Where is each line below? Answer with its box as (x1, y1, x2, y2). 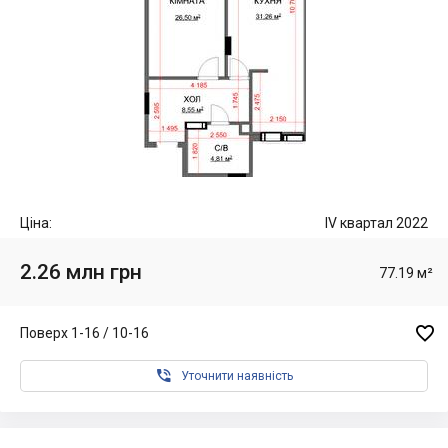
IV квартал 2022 (325, 215, 428, 231)
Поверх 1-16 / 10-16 (20, 324, 149, 341)
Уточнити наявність (181, 369, 293, 383)
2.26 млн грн (20, 259, 142, 284)
